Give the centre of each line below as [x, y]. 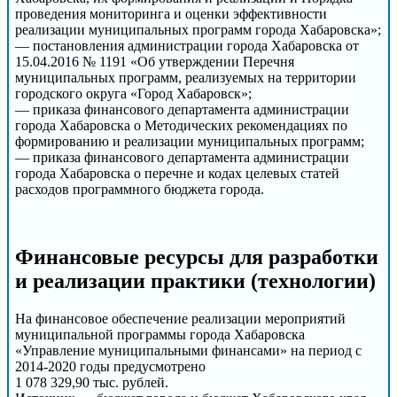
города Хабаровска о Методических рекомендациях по [181, 126]
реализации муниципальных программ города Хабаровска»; [198, 30]
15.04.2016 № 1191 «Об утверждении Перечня [155, 62]
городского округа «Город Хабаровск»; [133, 94]
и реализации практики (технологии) [195, 281]
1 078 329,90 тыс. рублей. [92, 383]
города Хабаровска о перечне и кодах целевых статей [177, 174]
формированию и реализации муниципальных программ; [190, 142]
